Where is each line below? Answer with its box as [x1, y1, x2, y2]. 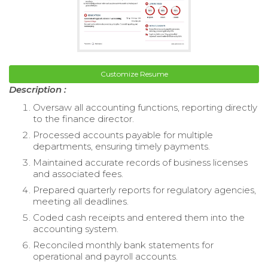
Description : [9, 84, 66, 96]
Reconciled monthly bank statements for [33, 239, 214, 251]
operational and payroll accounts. [33, 251, 178, 263]
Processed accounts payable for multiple [33, 129, 213, 141]
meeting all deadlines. [33, 196, 129, 208]
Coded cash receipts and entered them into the [33, 212, 245, 224]
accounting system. [33, 223, 118, 235]
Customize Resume [100, 69, 168, 79]
